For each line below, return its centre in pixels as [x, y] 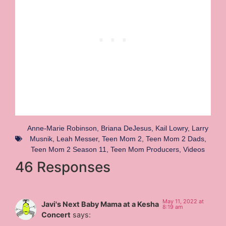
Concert [56, 214]
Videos [194, 149]
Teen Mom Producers [145, 149]
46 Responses [63, 167]
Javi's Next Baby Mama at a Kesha [100, 204]
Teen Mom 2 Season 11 [69, 149]
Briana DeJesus [126, 128]
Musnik [41, 138]
